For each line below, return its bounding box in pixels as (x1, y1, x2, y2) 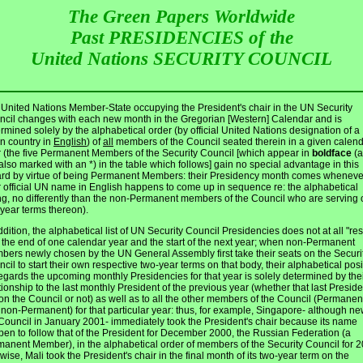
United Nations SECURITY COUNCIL (31, 49, 332, 69)
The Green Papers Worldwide (68, 6, 295, 27)
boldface (310, 147, 352, 160)
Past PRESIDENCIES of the (70, 28, 293, 48)
